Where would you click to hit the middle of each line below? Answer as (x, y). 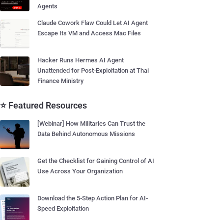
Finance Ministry (60, 81)
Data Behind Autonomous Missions (86, 134)
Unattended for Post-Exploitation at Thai (93, 70)
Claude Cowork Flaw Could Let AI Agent (93, 23)
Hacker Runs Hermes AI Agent (81, 60)
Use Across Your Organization (80, 171)
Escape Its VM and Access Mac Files (89, 33)
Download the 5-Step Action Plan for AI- (93, 198)
